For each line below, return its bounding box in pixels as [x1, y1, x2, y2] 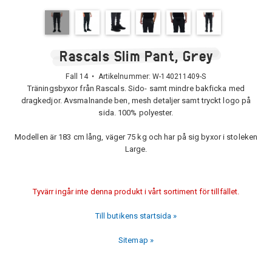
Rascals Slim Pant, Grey [59, 47, 213, 65]
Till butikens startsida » [95, 211, 177, 220]
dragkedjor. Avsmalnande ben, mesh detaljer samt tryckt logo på [21, 96, 251, 105]
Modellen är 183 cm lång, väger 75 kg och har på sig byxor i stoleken [14, 132, 258, 141]
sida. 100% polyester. [98, 108, 174, 117]
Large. [124, 144, 148, 154]
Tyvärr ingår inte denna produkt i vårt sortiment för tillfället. [32, 187, 240, 196]
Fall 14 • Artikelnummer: [66, 72, 153, 81]
